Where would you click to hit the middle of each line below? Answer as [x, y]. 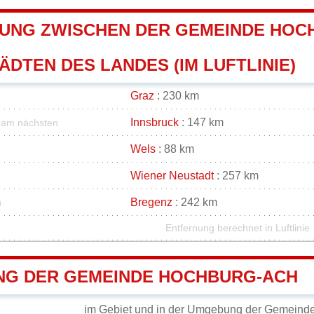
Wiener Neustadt [172, 176]
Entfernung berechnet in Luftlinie [238, 228]
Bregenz [151, 203]
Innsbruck [155, 123]
